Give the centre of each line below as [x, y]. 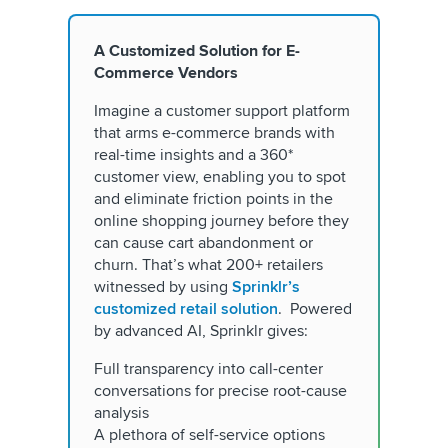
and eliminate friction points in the [213, 199]
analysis [123, 413]
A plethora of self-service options [209, 435]
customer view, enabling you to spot [220, 177]
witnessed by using [163, 287]
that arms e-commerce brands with [214, 133]
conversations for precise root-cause [220, 391]
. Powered [315, 309]
